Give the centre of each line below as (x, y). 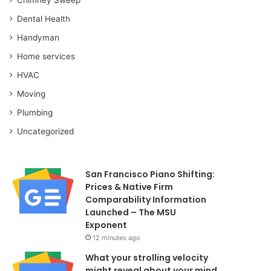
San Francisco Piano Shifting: (150, 174)
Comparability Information (146, 199)
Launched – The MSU (131, 212)
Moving (31, 93)
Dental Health (44, 18)
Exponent (106, 225)
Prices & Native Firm (129, 187)
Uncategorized (46, 131)
